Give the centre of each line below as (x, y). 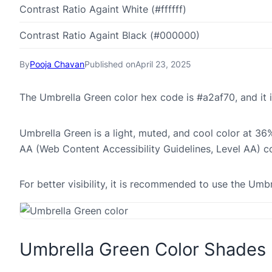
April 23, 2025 (164, 64)
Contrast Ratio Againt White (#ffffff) (103, 9)
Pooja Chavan (57, 64)
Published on (110, 64)
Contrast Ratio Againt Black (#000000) (110, 36)
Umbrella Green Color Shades (143, 250)
